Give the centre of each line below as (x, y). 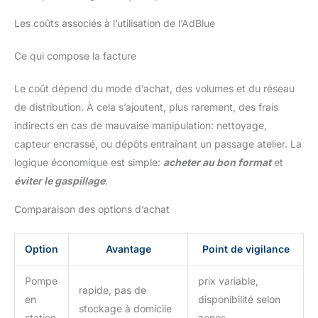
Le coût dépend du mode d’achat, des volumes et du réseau (154, 88)
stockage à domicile (125, 308)
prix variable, (228, 280)
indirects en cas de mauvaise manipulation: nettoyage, (141, 125)
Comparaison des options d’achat (92, 209)
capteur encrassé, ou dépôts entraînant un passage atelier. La (158, 143)
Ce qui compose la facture (75, 55)
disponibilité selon (239, 299)
